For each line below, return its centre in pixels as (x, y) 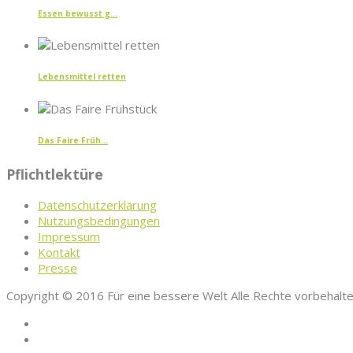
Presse (58, 268)
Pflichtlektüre (55, 174)
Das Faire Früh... (73, 141)
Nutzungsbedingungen (99, 221)
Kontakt (59, 253)
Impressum (69, 237)
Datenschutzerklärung (97, 205)
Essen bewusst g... (78, 13)
